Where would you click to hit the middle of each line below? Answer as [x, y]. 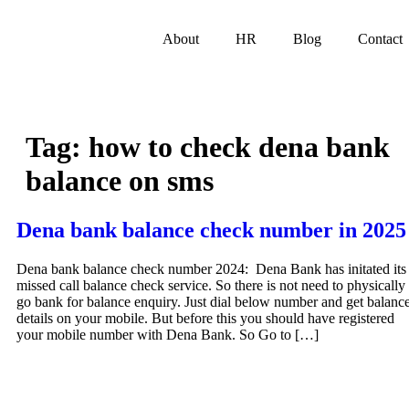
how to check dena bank [239, 147]
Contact [381, 39]
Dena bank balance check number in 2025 [211, 230]
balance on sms [120, 181]
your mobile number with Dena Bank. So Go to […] [168, 334]
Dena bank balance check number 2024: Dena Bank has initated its [211, 268]
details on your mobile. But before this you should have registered [205, 318]
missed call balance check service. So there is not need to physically [211, 285]
